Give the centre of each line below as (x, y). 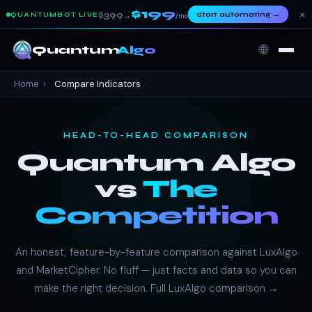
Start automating (233, 14)
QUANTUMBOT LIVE (54, 14)
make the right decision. (92, 288)
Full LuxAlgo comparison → (214, 288)
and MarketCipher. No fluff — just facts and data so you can (156, 270)
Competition (156, 216)
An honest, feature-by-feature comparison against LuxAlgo (156, 252)
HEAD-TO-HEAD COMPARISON (156, 135)
